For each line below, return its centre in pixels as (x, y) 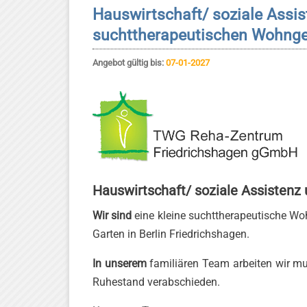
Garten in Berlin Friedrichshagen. (171, 234)
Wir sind (112, 216)
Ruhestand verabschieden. (156, 282)
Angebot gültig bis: (129, 63)
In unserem (120, 264)
